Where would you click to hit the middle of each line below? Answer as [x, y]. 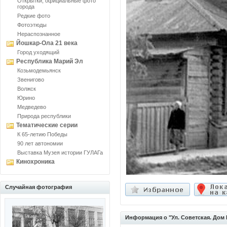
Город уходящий [38, 52]
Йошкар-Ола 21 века [47, 43]
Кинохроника [35, 162]
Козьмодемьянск [39, 70]
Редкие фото [34, 16]
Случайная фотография [39, 187]
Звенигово [31, 80]
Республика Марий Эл [50, 61]
